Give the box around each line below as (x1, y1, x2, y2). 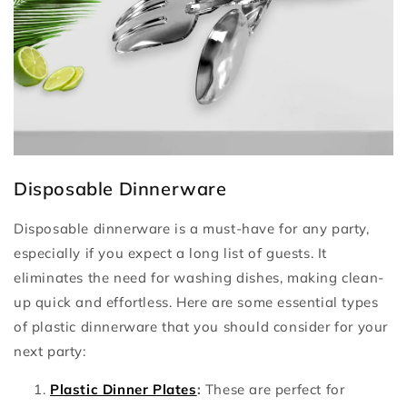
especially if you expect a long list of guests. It (14, 243, 328, 262)
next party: (14, 342, 86, 360)
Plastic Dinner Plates (50, 380, 197, 398)
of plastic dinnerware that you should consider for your (14, 317, 389, 335)
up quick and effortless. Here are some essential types (14, 293, 379, 311)
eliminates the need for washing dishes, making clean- (14, 268, 384, 286)
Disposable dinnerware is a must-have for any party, (14, 219, 370, 237)
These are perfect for (201, 380, 345, 398)
